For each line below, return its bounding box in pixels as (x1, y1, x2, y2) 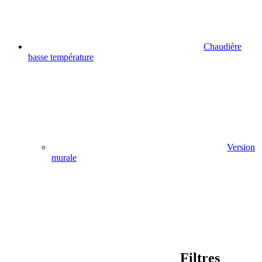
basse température (28, 51, 94, 62)
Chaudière (204, 41, 242, 51)
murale (51, 152, 77, 163)
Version (227, 142, 255, 152)
